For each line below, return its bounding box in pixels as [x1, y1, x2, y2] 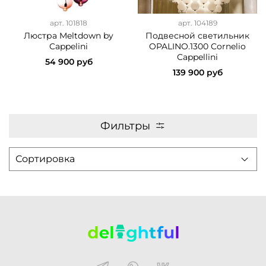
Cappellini [177, 52, 218, 63]
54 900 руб [45, 56, 93, 68]
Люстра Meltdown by [24, 30, 113, 42]
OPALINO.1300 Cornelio [149, 41, 246, 52]
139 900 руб [172, 67, 223, 78]
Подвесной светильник [145, 30, 249, 42]
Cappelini [49, 41, 88, 52]
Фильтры [100, 119, 150, 132]
